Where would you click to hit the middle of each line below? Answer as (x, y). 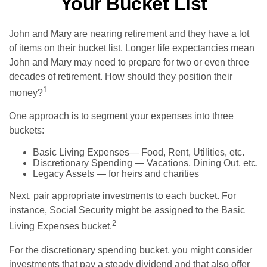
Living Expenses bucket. (60, 226)
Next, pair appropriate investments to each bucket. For (122, 196)
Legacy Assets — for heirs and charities (116, 174)
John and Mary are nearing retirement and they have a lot (129, 34)
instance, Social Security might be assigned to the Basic (127, 210)
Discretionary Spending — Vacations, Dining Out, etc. (145, 163)
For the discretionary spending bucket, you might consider (131, 250)
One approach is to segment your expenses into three (121, 116)
